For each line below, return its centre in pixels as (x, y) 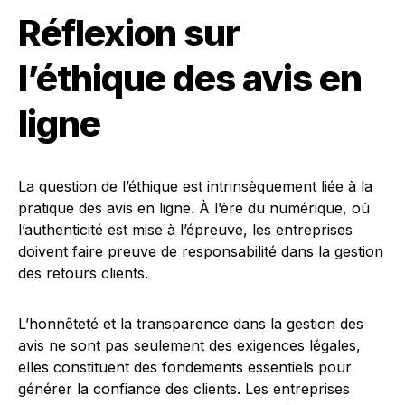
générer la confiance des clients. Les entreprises (184, 389)
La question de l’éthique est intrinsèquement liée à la (195, 186)
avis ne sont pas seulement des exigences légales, (189, 345)
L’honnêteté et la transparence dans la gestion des (191, 324)
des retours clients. (83, 273)
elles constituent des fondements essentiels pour (185, 367)
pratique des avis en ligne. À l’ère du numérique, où (194, 208)
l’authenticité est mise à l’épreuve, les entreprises (185, 230)
